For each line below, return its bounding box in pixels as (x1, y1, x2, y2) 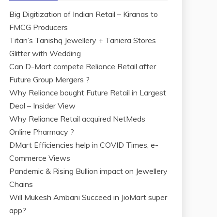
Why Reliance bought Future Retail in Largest (9, 88, 166, 97)
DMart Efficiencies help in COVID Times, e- (9, 140, 158, 150)
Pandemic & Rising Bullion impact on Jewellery (9, 166, 168, 176)
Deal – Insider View (9, 101, 76, 110)
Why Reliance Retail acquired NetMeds (9, 114, 145, 124)
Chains (9, 179, 33, 189)
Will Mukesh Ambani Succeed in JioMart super (9, 192, 167, 202)
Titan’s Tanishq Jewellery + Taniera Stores (9, 35, 156, 45)
